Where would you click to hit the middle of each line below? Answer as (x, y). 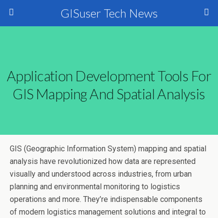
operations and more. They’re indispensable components (106, 199)
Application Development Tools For (109, 76)
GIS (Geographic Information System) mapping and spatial (108, 149)
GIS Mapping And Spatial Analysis (109, 94)
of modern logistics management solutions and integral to (108, 212)
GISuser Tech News (109, 13)
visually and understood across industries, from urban (101, 174)
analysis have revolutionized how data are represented (103, 161)
